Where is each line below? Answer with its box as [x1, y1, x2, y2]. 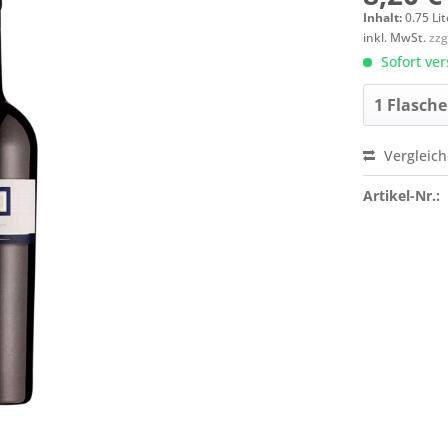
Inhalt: [363, 9, 406, 26]
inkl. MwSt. [363, 29, 430, 46]
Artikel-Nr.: [363, 186, 441, 205]
